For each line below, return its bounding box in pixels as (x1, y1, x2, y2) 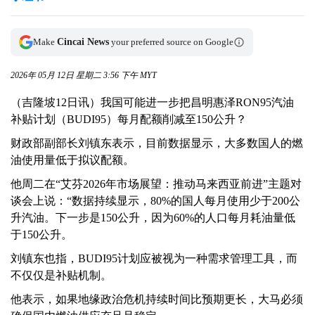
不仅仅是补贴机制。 (11, 269, 112, 282)
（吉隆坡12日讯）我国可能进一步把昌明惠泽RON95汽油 (11, 96, 294, 109)
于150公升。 (11, 229, 72, 241)
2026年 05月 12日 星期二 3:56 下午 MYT (11, 70, 157, 81)
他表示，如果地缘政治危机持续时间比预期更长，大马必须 (11, 293, 303, 306)
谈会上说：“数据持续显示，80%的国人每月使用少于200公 (11, 195, 300, 207)
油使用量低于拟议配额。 (11, 154, 134, 167)
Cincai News (57, 37, 109, 48)
